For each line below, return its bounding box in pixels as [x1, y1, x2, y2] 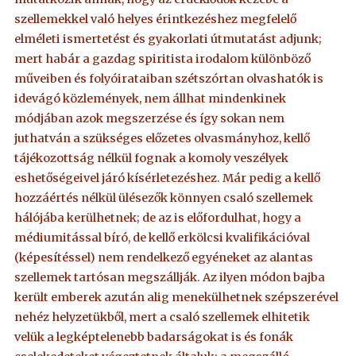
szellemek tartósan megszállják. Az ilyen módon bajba [14, 270, 326, 285]
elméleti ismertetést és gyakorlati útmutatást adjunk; [14, 32, 323, 47]
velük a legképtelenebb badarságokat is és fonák [14, 330, 294, 345]
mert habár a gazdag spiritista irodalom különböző [14, 52, 311, 67]
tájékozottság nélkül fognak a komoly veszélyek [14, 151, 289, 166]
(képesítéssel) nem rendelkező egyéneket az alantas [14, 250, 314, 265]
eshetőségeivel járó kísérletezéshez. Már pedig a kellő [14, 171, 321, 186]
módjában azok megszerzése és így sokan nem [14, 111, 285, 126]
